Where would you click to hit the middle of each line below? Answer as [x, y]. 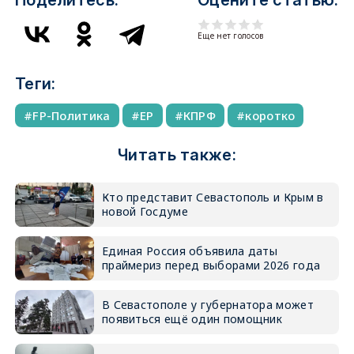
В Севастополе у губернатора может [207, 305]
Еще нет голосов [231, 36]
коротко [270, 115]
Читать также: [177, 155]
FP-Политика [72, 115]
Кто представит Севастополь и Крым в [213, 197]
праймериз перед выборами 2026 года [211, 265]
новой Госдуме [145, 211]
